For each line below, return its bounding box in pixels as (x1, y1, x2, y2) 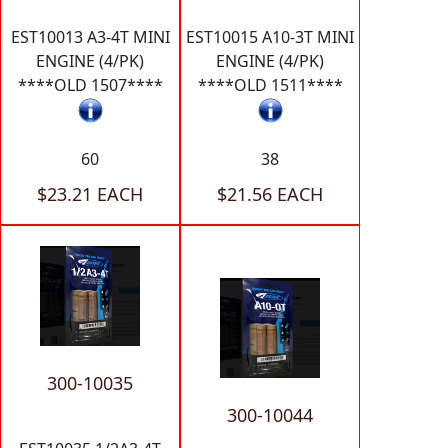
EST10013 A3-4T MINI (10, 26, 170, 49)
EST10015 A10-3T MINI (186, 26, 354, 49)
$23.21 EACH (37, 182, 143, 207)
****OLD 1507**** (17, 74, 163, 97)
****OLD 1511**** (197, 74, 343, 97)
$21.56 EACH (217, 182, 323, 207)
